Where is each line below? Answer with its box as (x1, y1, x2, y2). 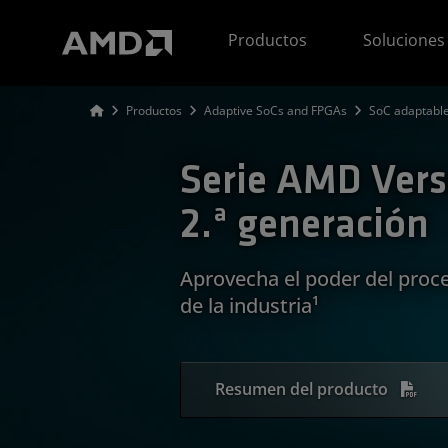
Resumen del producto (215, 377, 388, 400)
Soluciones (363, 29, 446, 51)
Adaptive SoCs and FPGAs (204, 102, 347, 119)
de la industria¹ (180, 290, 319, 319)
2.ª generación (180, 205, 429, 247)
